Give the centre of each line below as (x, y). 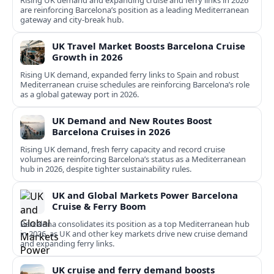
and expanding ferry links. (67, 244)
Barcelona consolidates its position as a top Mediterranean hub (135, 224)
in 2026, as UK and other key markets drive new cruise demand (134, 234)
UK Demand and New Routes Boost (132, 121)
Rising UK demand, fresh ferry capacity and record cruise (123, 150)
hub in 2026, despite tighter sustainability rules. (106, 169)
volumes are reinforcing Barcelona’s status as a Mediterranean (133, 159)
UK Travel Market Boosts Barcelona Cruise (149, 46)
